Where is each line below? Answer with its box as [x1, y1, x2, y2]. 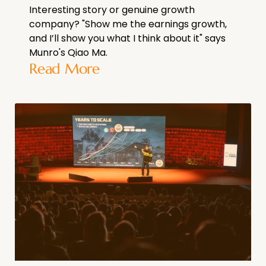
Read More [29, 59, 100, 78]
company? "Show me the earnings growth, [29, 17, 227, 31]
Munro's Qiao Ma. [29, 45, 107, 59]
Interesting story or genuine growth [29, 2, 195, 17]
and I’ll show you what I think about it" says [29, 31, 226, 45]
